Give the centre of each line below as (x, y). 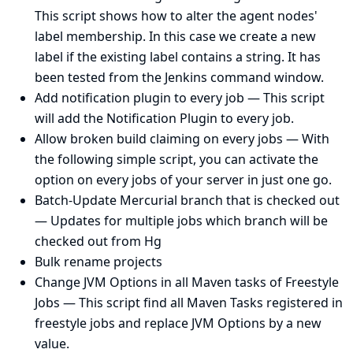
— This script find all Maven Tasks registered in (201, 303)
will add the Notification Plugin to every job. (164, 119)
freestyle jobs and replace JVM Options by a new (178, 323)
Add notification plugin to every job (139, 98)
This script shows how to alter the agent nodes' (176, 16)
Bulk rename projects (98, 262)
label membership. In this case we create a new (175, 37)
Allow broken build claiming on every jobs (159, 139)
